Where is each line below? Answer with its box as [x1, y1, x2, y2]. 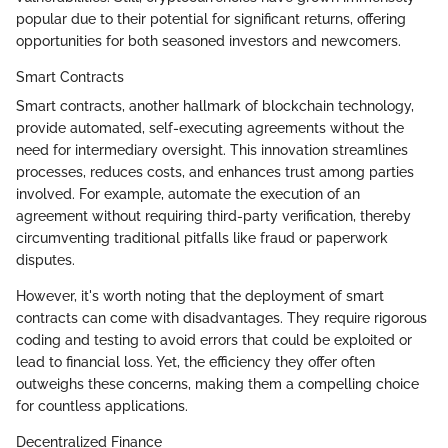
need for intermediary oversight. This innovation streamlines [16, 141, 408, 158]
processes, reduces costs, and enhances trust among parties [16, 163, 414, 180]
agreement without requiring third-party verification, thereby [16, 207, 411, 224]
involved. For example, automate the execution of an [16, 185, 360, 202]
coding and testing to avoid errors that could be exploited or [16, 331, 412, 348]
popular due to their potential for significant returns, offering [16, 10, 406, 27]
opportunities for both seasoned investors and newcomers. [16, 32, 401, 49]
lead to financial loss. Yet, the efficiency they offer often [16, 353, 375, 370]
